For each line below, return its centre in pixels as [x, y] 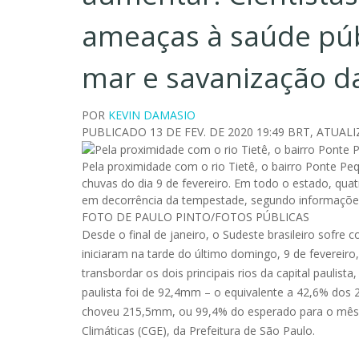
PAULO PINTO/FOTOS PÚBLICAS [222, 217]
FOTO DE [108, 217]
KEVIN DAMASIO [152, 115]
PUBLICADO [116, 131]
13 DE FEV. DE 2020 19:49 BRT [230, 131]
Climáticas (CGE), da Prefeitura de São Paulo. [198, 331]
